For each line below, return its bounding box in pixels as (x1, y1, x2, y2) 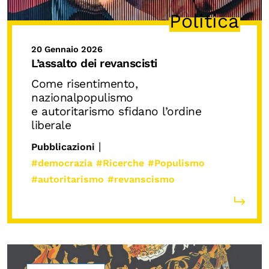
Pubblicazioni (31, 141, 95, 153)
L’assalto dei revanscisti (31, 56, 157, 71)
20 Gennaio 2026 (31, 44, 103, 55)
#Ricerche (96, 157, 144, 169)
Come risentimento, (31, 76, 138, 91)
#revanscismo (107, 173, 175, 185)
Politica (169, 10, 239, 33)
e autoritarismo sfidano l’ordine (31, 104, 201, 118)
